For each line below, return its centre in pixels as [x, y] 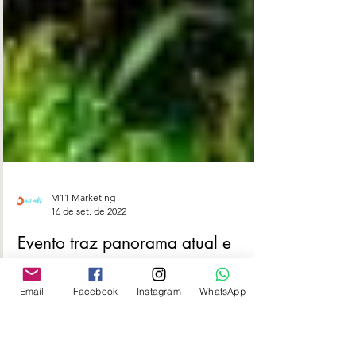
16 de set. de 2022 [89, 298]
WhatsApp [222, 291]
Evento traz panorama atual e [124, 330]
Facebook [95, 291]
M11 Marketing [83, 285]
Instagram [159, 291]
